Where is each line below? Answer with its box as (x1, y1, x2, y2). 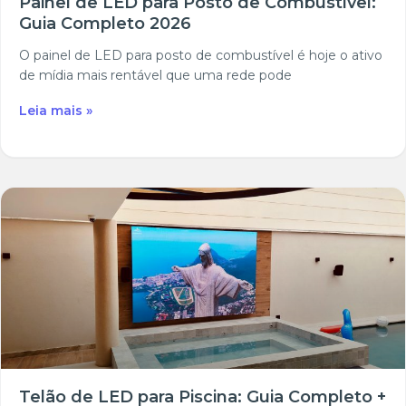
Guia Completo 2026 (19, 14, 191, 34)
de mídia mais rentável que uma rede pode (19, 67, 292, 84)
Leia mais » (19, 102, 92, 120)
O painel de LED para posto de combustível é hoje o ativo (19, 47, 382, 64)
